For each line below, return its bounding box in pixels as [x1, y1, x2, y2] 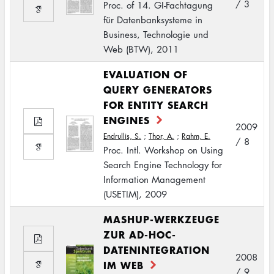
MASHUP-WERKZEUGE [103, 212, 220, 226]
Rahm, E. [182, 131, 210, 141]
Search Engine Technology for [103, 158, 222, 171]
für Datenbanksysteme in [103, 13, 202, 26]
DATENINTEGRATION [103, 242, 210, 257]
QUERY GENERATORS [103, 82, 212, 97]
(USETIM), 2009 [103, 188, 167, 200]
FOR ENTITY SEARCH [103, 97, 209, 112]
